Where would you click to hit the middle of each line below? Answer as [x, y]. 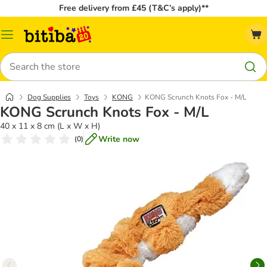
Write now [119, 139]
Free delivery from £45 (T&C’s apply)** [133, 8]
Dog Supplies [49, 97]
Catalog [21, 39]
